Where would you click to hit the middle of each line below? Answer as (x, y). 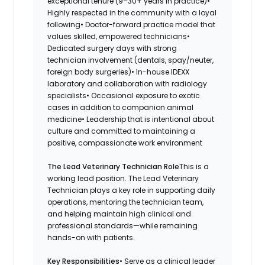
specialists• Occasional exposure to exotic (124, 95)
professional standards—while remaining (123, 225)
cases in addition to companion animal (121, 107)
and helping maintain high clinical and (119, 214)
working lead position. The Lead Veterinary (123, 178)
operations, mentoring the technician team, (126, 202)
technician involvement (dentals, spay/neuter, (131, 60)
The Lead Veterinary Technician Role (114, 166)
